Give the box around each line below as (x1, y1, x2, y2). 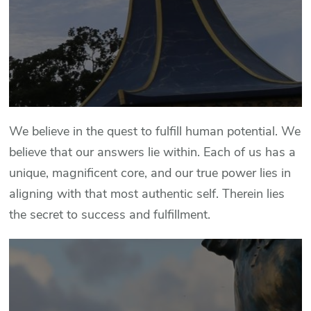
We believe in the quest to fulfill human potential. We (9, 123, 301, 140)
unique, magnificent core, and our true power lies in (9, 165, 292, 182)
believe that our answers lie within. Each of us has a (9, 144, 296, 161)
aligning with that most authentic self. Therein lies (9, 185, 285, 203)
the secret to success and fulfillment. (9, 206, 211, 224)
